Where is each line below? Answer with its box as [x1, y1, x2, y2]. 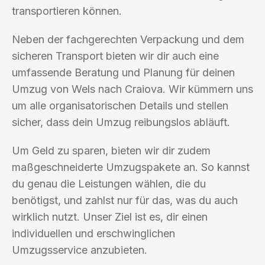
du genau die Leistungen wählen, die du [12, 177, 206, 190]
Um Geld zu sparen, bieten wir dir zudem [12, 144, 211, 157]
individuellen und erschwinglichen [12, 227, 175, 240]
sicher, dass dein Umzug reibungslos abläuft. [12, 115, 230, 128]
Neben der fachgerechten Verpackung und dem [12, 33, 244, 46]
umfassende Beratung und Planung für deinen [12, 66, 235, 79]
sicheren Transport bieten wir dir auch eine [12, 49, 219, 62]
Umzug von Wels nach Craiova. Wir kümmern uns [12, 82, 253, 95]
